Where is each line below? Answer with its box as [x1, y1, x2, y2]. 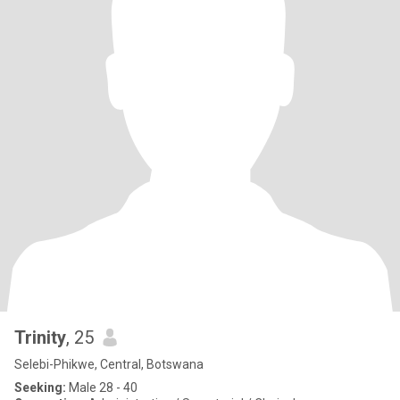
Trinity [14, 327, 66, 348]
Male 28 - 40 [66, 380, 137, 395]
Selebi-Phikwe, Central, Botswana [14, 357, 204, 371]
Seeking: [14, 380, 66, 395]
